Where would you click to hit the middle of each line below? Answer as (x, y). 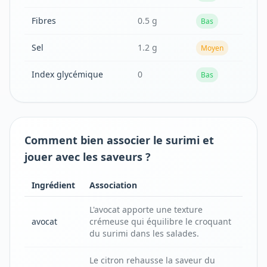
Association (113, 185)
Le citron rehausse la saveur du (152, 260)
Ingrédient (53, 185)
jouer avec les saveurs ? (88, 157)
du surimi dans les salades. (144, 233)
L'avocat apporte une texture (146, 209)
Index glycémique (67, 74)
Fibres (44, 21)
